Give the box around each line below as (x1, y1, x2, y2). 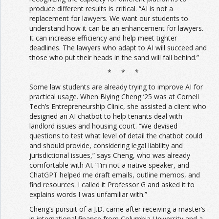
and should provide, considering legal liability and (29, 140, 183, 150)
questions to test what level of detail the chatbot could (29, 131, 202, 140)
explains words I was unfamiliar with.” (29, 189, 147, 199)
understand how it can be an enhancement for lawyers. (29, 23, 203, 33)
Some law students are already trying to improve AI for (29, 82, 203, 91)
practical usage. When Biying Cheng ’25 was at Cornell (29, 91, 199, 101)
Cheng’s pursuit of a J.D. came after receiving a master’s (29, 204, 205, 214)
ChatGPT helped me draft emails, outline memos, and (29, 170, 200, 179)
